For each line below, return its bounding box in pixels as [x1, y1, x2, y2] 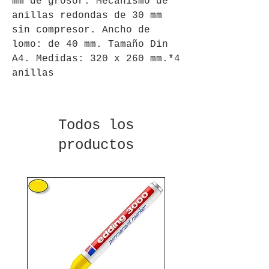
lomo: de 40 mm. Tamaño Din [12, 38, 168, 50]
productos [58, 136, 134, 153]
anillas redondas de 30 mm [12, 10, 162, 21]
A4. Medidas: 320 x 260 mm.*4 [12, 53, 180, 64]
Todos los [58, 116, 134, 133]
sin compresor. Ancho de [12, 24, 150, 35]
